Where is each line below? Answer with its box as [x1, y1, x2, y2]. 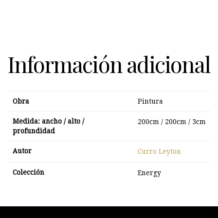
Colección [12, 168, 44, 177]
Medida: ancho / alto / [12, 117, 84, 126]
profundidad [12, 127, 55, 135]
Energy [137, 169, 161, 177]
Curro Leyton [137, 147, 181, 156]
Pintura [137, 97, 163, 106]
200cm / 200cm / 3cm [137, 118, 206, 126]
